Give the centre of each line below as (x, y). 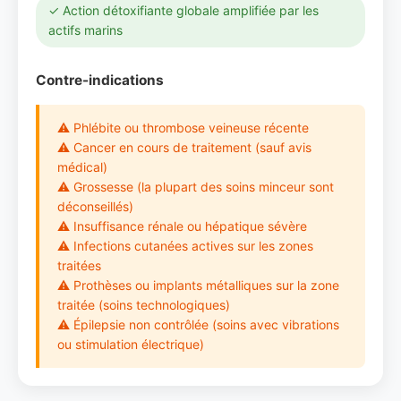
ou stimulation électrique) (131, 344)
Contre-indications (100, 80)
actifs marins (85, 30)
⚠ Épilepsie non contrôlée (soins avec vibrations (198, 324)
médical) (82, 167)
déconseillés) (95, 206)
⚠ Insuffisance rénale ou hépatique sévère (182, 226)
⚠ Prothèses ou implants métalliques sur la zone (198, 285)
